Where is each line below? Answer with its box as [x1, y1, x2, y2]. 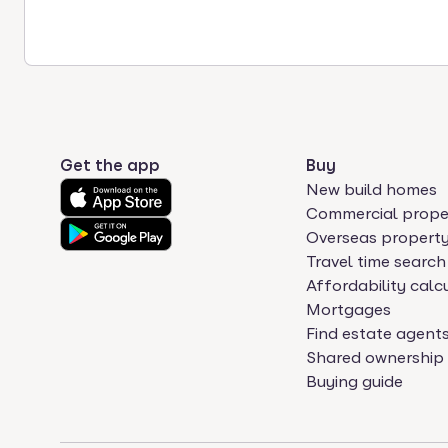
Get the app [60, 156, 160, 175]
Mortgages [306, 300, 392, 319]
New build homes [306, 180, 438, 199]
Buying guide [306, 372, 404, 391]
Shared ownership [306, 348, 445, 367]
